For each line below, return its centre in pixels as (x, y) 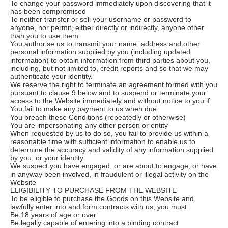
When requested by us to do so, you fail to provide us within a (109, 133)
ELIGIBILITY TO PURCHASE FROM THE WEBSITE (93, 190)
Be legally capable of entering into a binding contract (94, 223)
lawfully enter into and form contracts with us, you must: (99, 206)
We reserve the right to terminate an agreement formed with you (114, 84)
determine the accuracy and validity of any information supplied (112, 149)
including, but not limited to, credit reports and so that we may (109, 68)
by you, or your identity (47, 158)
